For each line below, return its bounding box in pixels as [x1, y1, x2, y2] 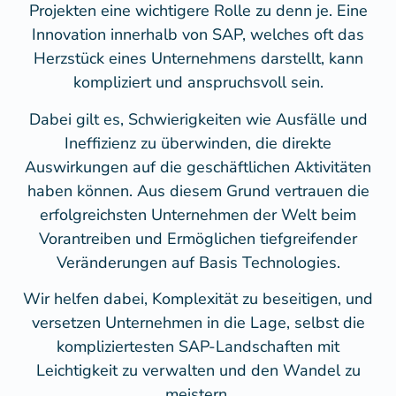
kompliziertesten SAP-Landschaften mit [57, 336, 339, 358]
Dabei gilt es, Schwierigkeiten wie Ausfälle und [28, 108, 368, 130]
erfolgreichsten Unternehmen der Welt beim [40, 203, 356, 225]
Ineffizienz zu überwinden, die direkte [65, 132, 331, 154]
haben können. [27, 179, 137, 202]
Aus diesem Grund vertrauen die [136, 179, 369, 202]
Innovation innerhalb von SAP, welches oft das [32, 24, 364, 46]
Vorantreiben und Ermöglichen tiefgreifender [39, 227, 357, 249]
